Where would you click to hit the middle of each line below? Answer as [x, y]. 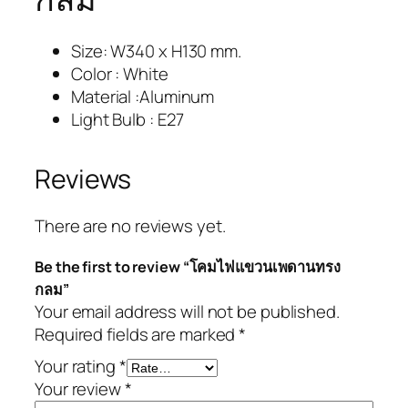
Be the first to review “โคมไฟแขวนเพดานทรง [188, 267]
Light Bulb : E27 [127, 119]
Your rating [77, 367]
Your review [80, 389]
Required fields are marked [137, 335]
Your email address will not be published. [187, 312]
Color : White [120, 73]
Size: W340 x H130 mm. [156, 51]
